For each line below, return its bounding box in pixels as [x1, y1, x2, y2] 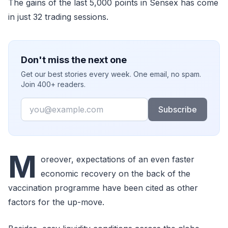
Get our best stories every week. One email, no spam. [21, 70, 201, 78]
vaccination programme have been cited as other [8, 183, 198, 193]
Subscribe [158, 104, 197, 115]
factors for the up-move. [8, 197, 104, 207]
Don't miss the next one [21, 54, 127, 65]
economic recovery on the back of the [41, 168, 190, 179]
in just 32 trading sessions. [8, 12, 108, 22]
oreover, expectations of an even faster [41, 154, 194, 164]
